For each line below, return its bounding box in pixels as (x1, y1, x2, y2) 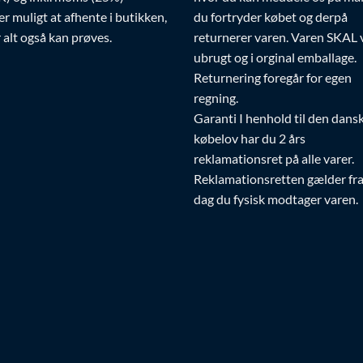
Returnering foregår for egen (194, 69, 352, 85)
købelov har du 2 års (194, 130, 305, 146)
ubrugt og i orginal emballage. (194, 49, 357, 65)
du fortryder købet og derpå (194, 8, 348, 24)
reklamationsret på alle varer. (194, 150, 354, 166)
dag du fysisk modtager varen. (194, 190, 358, 207)
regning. (194, 89, 238, 105)
